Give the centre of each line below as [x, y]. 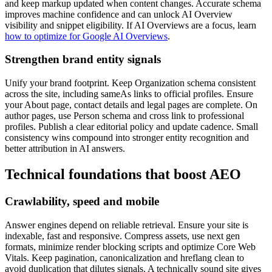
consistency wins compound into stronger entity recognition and [127, 138]
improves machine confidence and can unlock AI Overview [119, 14]
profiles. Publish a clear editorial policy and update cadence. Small [131, 127]
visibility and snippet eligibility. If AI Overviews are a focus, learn [131, 25]
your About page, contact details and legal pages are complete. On [131, 105]
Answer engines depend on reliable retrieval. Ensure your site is [127, 225]
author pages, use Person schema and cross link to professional [124, 116]
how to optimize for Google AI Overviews [86, 36]
